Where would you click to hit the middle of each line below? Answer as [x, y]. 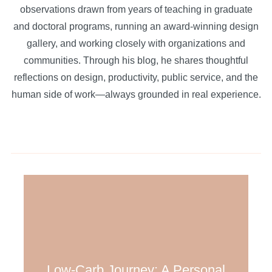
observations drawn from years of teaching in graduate [136, 9]
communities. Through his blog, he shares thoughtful [136, 60]
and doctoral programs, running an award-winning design [136, 26]
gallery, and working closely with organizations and [136, 43]
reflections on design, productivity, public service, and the [136, 77]
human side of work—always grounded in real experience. [136, 94]
